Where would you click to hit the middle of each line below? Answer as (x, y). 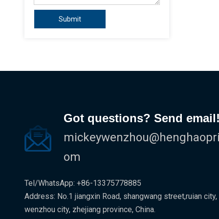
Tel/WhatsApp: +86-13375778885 (83, 183)
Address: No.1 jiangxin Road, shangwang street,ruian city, (121, 196)
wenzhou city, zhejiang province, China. (90, 209)
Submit (70, 19)
